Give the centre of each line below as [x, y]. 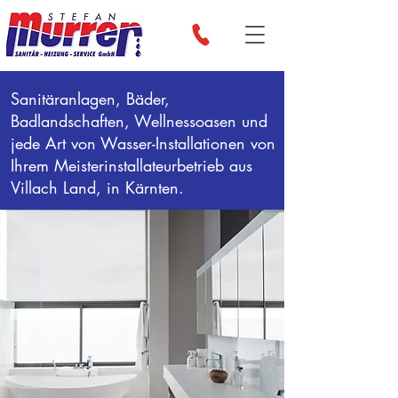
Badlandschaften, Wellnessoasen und [139, 121]
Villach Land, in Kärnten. [100, 187]
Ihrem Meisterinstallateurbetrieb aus [131, 165]
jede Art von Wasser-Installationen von [143, 143]
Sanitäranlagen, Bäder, [90, 99]
